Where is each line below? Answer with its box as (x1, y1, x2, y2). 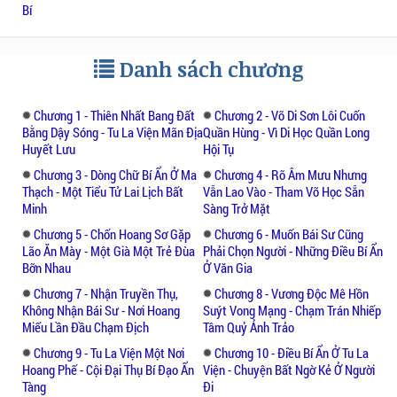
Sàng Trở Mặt (203, 198, 270, 217)
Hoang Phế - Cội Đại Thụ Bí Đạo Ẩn (22, 360, 194, 378)
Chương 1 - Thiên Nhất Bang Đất (34, 105, 195, 124)
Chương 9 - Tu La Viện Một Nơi (34, 343, 184, 362)
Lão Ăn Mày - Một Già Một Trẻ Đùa (22, 241, 195, 260)
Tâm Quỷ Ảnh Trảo (203, 317, 294, 336)
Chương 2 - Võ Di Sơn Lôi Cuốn (214, 105, 365, 124)
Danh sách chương (113, 54, 304, 83)
